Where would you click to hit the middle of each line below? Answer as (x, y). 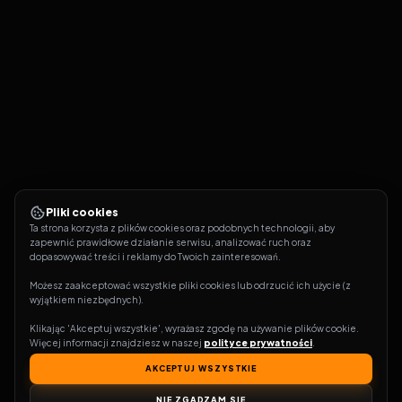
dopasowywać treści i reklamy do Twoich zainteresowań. (155, 257)
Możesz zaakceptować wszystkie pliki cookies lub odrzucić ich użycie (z (190, 285)
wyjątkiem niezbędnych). (87, 300)
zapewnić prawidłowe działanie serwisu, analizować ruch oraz (170, 242)
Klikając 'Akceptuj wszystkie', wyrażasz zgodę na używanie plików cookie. (194, 328)
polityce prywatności (258, 343)
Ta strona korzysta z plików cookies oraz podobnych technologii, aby (182, 228)
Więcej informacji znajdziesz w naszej (117, 343)
